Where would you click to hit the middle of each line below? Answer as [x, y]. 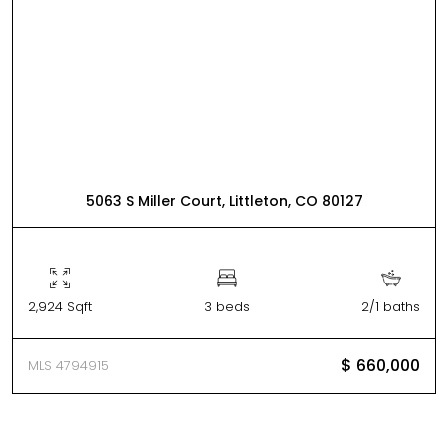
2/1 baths [390, 306]
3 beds [226, 306]
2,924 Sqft [60, 306]
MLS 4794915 [68, 365]
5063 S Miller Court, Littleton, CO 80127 [224, 201]
